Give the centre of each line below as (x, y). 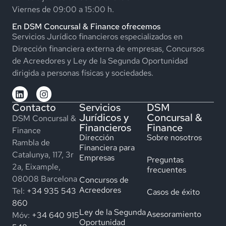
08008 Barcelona (45, 179)
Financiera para (107, 147)
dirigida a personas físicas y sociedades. (83, 73)
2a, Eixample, (36, 166)
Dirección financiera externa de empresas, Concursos (108, 49)
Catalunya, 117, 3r (43, 154)
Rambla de (31, 142)
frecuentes (166, 169)
